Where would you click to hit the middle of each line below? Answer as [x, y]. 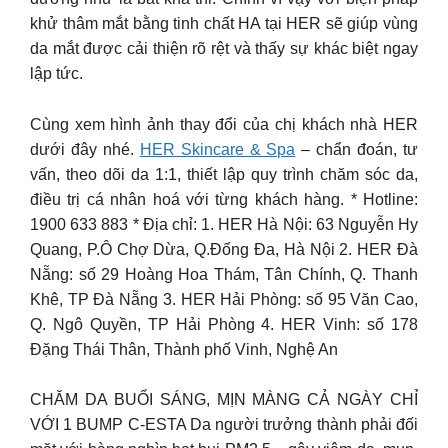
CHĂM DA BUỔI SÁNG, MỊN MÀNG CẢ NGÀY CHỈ [224, 399]
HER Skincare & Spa [217, 149]
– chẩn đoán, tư [357, 149]
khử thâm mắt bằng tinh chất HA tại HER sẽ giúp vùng [224, 23]
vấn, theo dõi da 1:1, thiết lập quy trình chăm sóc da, [224, 174]
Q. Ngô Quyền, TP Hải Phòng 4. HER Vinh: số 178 [224, 324]
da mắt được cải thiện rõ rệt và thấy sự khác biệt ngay [224, 48]
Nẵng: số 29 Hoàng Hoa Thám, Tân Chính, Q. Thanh [224, 274]
